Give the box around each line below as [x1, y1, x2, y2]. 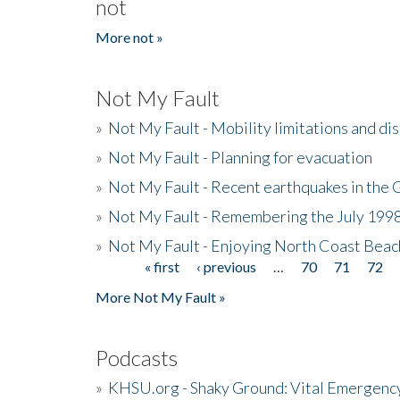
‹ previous [196, 257, 257, 275]
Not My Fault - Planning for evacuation [108, 146, 372, 167]
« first [145, 257, 180, 275]
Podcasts [96, 344, 178, 371]
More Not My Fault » [96, 287, 226, 305]
